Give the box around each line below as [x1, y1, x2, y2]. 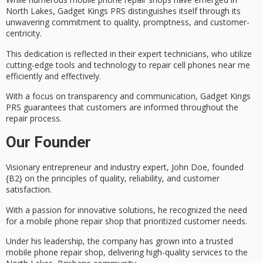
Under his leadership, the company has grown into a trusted [6, 235, 233, 247]
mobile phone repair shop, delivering [6, 247, 146, 258]
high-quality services [146, 247, 222, 258]
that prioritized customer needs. [124, 215, 247, 227]
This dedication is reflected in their [6, 48, 138, 59]
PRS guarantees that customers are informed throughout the [6, 102, 238, 113]
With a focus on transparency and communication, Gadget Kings [6, 90, 251, 102]
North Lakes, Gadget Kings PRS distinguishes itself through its [6, 5, 241, 17]
